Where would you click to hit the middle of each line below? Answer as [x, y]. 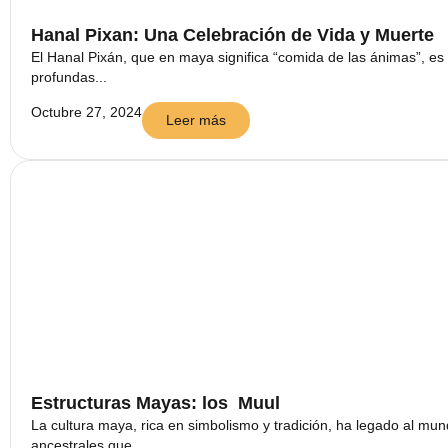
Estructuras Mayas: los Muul [155, 402]
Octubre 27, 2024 [86, 111]
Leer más [196, 119]
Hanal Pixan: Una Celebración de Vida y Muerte [232, 35]
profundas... [69, 77]
